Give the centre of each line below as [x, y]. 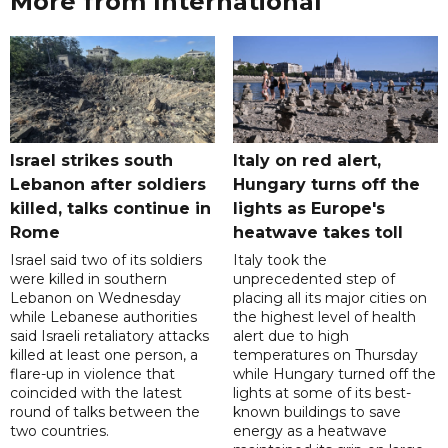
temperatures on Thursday [325, 355]
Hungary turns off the [326, 185]
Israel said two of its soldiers [106, 260]
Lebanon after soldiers [108, 185]
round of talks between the [105, 412]
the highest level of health [324, 317]
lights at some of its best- [321, 393]
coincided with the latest [96, 393]
